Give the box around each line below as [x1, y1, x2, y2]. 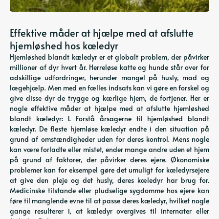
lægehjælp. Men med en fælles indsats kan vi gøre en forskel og [10, 83, 209, 92]
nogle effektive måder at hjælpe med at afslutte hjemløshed [10, 104, 209, 113]
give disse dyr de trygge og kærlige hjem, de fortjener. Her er [10, 93, 209, 103]
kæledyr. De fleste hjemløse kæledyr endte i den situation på [10, 124, 209, 133]
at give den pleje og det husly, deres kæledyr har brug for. [10, 175, 209, 185]
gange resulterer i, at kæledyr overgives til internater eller [10, 206, 209, 216]
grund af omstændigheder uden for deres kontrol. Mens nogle [10, 134, 209, 144]
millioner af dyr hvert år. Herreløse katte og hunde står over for [10, 63, 209, 72]
